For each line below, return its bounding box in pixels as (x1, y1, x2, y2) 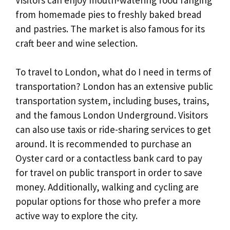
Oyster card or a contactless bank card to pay (15, 152, 202, 165)
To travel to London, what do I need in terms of (15, 66, 212, 79)
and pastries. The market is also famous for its (15, 22, 205, 35)
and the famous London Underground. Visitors (15, 109, 208, 122)
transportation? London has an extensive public (15, 80, 213, 93)
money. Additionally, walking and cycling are (15, 181, 199, 194)
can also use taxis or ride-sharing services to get (15, 123, 211, 136)
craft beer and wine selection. (15, 36, 138, 49)
